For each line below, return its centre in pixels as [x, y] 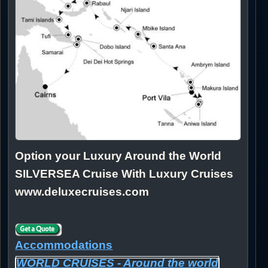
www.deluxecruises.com [82, 191]
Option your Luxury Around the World [118, 156]
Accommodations [64, 245]
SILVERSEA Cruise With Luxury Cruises [124, 173]
